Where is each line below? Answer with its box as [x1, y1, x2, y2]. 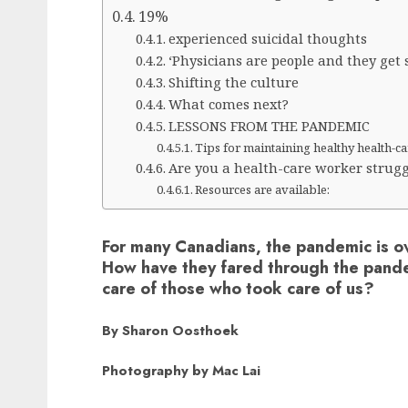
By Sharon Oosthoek [102, 321, 239, 342]
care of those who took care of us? [102, 277, 374, 301]
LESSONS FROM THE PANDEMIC [168, 117, 370, 136]
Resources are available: [195, 181, 331, 199]
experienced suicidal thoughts [168, 29, 367, 48]
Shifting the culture [168, 73, 306, 92]
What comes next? [168, 95, 296, 114]
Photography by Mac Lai [102, 361, 260, 381]
